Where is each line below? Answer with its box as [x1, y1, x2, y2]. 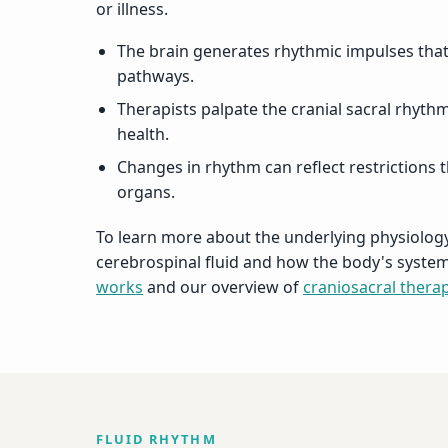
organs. [116, 181, 175, 204]
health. [116, 123, 169, 146]
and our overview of [143, 275, 303, 298]
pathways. [116, 65, 194, 88]
